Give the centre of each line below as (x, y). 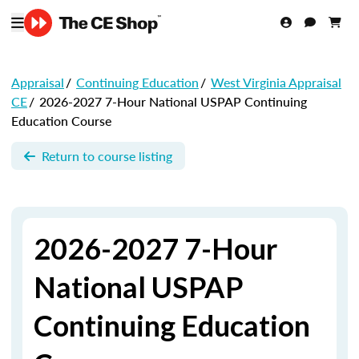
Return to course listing (107, 155)
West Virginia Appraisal (276, 82)
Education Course (61, 121)
